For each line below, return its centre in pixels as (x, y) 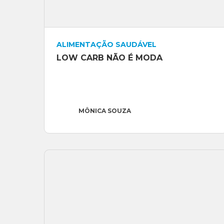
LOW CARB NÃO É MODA (109, 58)
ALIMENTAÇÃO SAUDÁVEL (106, 45)
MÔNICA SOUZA (105, 111)
